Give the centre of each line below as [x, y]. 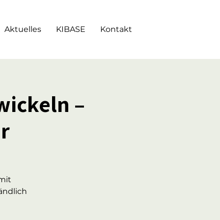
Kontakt [116, 29]
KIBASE [71, 29]
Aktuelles [23, 29]
